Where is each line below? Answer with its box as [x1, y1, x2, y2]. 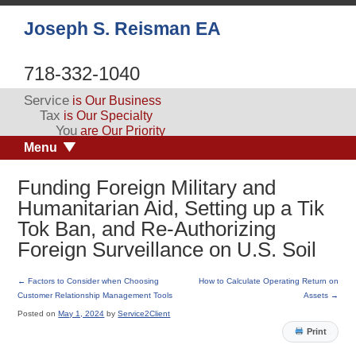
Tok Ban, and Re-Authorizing [17, 217, 277, 242]
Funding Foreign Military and [17, 176, 277, 200]
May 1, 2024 [58, 308, 105, 318]
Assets [303, 290, 331, 300]
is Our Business [69, 94, 161, 107]
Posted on [17, 308, 56, 318]
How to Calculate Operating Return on [198, 276, 339, 285]
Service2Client [118, 308, 171, 318]
